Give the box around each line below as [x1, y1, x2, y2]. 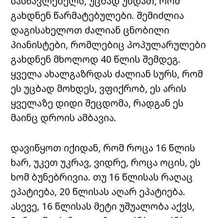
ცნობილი [123, 23, 170, 37]
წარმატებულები [54, 9, 132, 22]
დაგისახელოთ [11, 23, 83, 37]
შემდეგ [143, 53, 179, 66]
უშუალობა [119, 200, 169, 213]
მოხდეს [57, 82, 95, 95]
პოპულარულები [127, 38, 206, 52]
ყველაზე [11, 96, 54, 110]
